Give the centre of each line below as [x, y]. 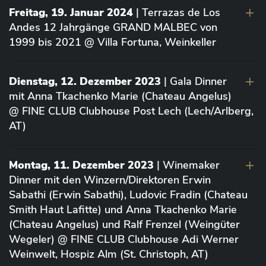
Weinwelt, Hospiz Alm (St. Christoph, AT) [109, 254]
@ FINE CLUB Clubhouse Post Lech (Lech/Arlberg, [131, 111]
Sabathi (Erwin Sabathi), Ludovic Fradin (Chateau [128, 194]
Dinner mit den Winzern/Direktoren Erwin [110, 180]
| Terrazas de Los [178, 12]
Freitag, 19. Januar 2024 [72, 12]
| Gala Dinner [195, 81]
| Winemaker [188, 165]
